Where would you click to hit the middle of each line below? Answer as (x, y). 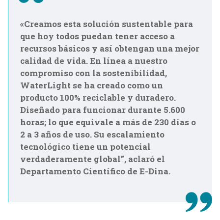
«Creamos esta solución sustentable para (107, 24)
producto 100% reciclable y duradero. (98, 98)
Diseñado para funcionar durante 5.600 (103, 110)
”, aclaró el (143, 159)
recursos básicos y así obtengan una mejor (110, 49)
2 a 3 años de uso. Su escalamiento (92, 135)
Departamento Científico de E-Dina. (95, 171)
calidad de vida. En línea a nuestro (94, 61)
